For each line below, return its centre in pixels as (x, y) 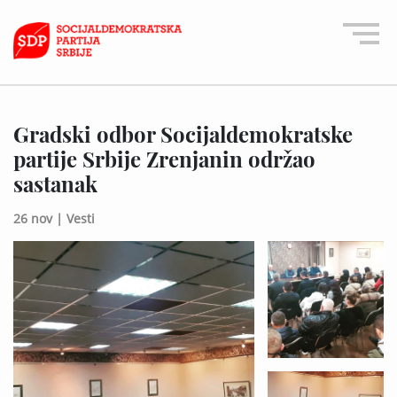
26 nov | (38, 218)
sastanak (55, 183)
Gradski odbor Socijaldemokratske (183, 133)
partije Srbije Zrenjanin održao (164, 158)
